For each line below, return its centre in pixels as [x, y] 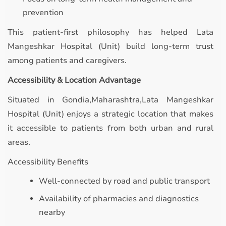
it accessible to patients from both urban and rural [110, 128]
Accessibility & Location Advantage [74, 80]
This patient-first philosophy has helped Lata [110, 32]
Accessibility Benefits [48, 162]
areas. [19, 142]
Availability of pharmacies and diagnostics [119, 199]
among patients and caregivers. [67, 61]
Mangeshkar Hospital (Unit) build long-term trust [110, 46]
